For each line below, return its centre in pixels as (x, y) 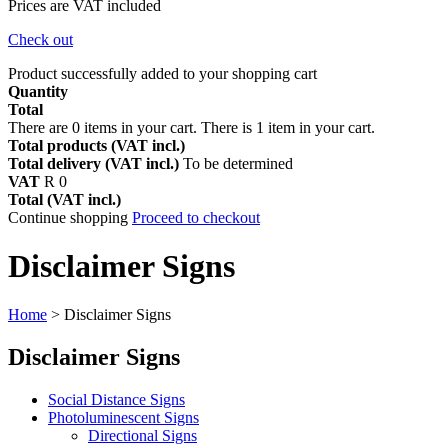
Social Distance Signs (116, 400)
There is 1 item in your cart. (288, 127)
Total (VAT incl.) (64, 199)
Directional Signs (142, 436)
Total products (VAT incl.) (96, 145)
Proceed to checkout (196, 217)
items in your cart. (140, 127)
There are (40, 127)
